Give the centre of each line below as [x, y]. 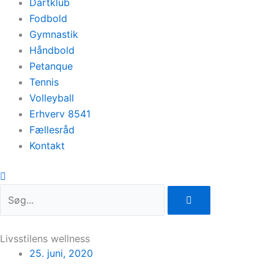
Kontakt [47, 146]
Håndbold [52, 50]
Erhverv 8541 [60, 114]
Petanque [51, 66]
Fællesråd [52, 130]
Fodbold [48, 18]
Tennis [44, 82]
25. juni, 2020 [61, 253]
